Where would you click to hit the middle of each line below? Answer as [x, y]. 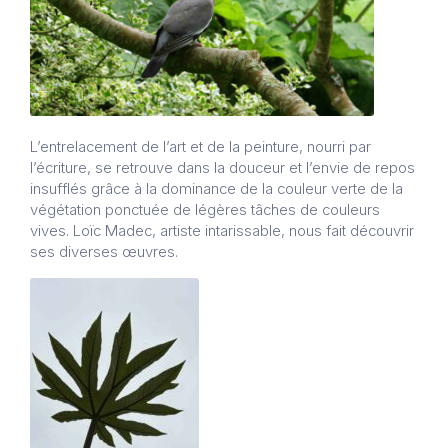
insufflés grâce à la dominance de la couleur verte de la [216, 189]
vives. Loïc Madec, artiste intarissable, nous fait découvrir [222, 231]
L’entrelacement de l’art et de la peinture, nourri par [200, 147]
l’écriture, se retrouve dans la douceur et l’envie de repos [222, 168]
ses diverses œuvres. [104, 252]
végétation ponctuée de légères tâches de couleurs [205, 210]
